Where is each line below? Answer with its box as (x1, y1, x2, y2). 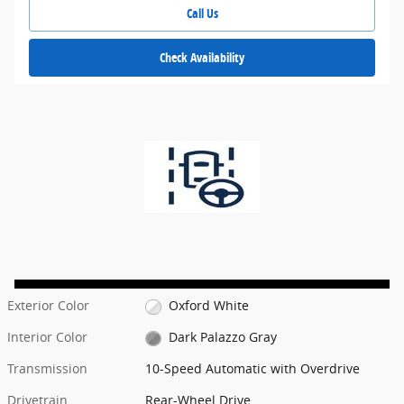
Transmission (7, 360, 87, 378)
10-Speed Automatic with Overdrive (145, 360, 361, 378)
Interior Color (7, 328, 87, 346)
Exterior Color (7, 297, 89, 315)
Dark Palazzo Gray (168, 328, 277, 346)
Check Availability (160, 48, 244, 66)
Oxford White (168, 297, 249, 315)
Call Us (186, 4, 218, 22)
